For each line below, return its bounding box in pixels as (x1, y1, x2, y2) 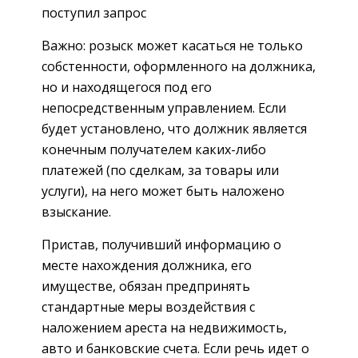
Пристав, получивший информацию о (42, 235, 281, 253)
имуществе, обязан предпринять (42, 276, 250, 295)
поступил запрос (42, 3, 146, 22)
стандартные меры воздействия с (42, 297, 255, 316)
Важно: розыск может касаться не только (42, 36, 303, 54)
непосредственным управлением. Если (42, 98, 286, 117)
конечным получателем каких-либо (42, 140, 266, 158)
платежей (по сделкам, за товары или (42, 161, 279, 179)
